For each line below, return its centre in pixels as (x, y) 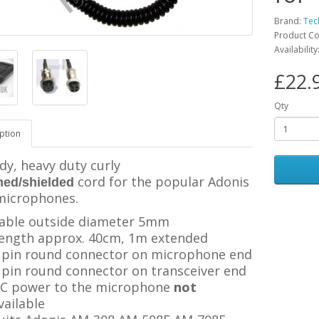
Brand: (289, 21)
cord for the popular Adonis (161, 182)
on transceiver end (189, 271)
